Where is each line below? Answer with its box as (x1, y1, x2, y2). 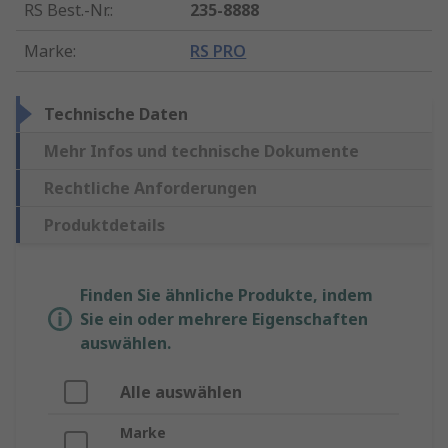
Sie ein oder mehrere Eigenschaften (80, 308, 368, 331)
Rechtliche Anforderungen (44, 177, 257, 200)
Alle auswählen (120, 381, 242, 404)
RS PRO (190, 40, 247, 63)
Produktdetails (44, 214, 165, 237)
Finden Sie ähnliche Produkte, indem (80, 284, 373, 307)
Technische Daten (44, 103, 188, 126)
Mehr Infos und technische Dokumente (44, 140, 359, 163)
